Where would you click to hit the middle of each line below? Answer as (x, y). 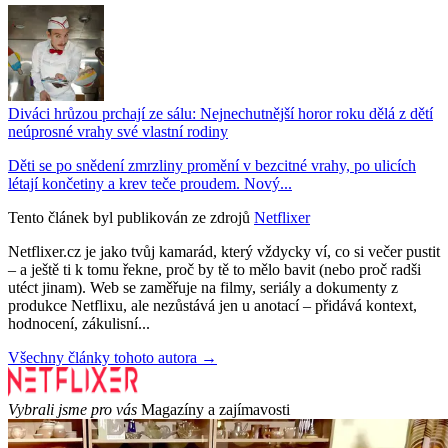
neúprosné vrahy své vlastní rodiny (118, 131)
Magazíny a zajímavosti (215, 409)
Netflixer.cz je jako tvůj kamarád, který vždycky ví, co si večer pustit (224, 251)
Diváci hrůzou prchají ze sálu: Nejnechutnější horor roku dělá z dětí (220, 113)
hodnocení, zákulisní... (79, 323)
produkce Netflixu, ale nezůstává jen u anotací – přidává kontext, (212, 305)
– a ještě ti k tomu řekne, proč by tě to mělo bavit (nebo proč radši (214, 269)
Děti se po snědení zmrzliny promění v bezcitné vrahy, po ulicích (212, 165)
